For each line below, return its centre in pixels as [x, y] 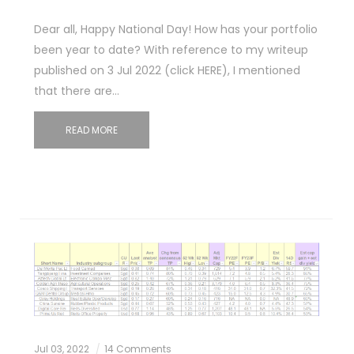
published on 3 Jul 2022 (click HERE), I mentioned [167, 70]
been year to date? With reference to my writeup [171, 49]
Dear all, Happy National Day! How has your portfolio [175, 29]
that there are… [76, 90]
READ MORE [91, 130]
